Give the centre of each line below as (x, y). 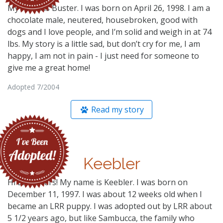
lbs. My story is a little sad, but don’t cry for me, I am (104, 44)
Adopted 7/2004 (33, 87)
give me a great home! (49, 67)
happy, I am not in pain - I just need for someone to (103, 56)
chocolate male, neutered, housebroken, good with (103, 20)
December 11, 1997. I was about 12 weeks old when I (105, 194)
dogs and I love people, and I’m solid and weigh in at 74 (110, 32)
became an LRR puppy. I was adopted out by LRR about (110, 206)
